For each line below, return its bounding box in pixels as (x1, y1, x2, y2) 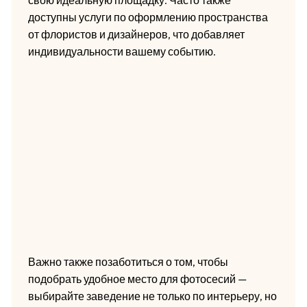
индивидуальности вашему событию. (27, 44, 216, 58)
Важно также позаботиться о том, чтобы (27, 254, 228, 269)
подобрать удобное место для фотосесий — (27, 271, 247, 286)
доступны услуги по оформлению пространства (27, 10, 268, 24)
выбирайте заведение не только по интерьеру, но (27, 288, 277, 303)
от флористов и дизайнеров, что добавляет (27, 27, 245, 41)
